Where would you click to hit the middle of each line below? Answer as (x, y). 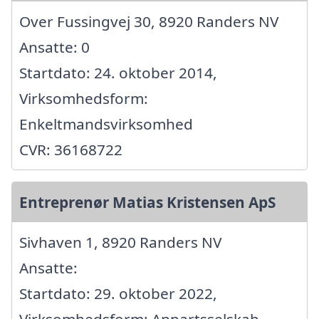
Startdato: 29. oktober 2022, (118, 294)
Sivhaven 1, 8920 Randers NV (120, 242)
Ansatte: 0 (54, 47)
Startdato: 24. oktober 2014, (118, 73)
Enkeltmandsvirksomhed (106, 124)
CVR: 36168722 (71, 150)
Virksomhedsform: (84, 99)
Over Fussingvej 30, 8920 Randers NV (149, 22)
